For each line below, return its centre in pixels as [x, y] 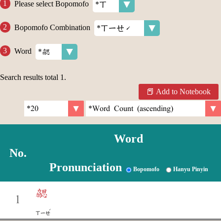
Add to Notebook [184, 92]
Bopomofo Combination [52, 27]
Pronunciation [85, 167]
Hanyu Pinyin [190, 169]
